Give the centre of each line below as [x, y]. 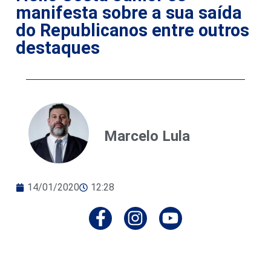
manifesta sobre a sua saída [129, 12]
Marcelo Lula [147, 136]
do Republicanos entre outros [132, 30]
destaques [58, 47]
